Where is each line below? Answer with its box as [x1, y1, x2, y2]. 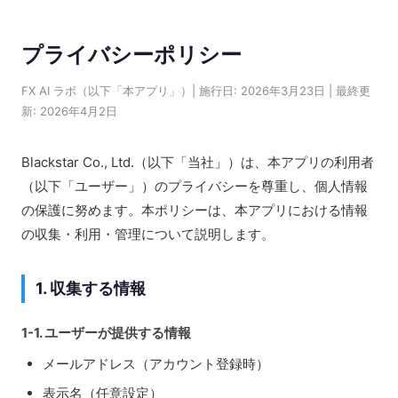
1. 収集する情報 [36, 279, 146, 298]
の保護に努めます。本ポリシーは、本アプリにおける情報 [21, 202, 368, 219]
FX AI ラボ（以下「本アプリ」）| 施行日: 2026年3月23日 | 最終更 [21, 84, 370, 98]
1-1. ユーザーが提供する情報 [21, 324, 191, 341]
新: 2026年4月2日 [21, 104, 117, 118]
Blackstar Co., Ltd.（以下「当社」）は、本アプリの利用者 [21, 154, 374, 171]
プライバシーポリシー [21, 42, 242, 68]
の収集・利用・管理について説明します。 [21, 226, 275, 243]
